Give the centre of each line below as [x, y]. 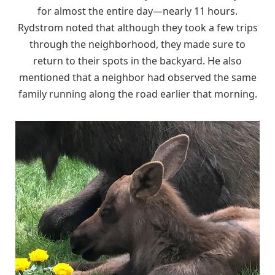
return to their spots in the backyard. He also [137, 60]
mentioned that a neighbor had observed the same [137, 77]
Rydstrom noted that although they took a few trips [137, 27]
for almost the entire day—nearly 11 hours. [137, 11]
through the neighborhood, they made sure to [137, 44]
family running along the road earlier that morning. [137, 94]
